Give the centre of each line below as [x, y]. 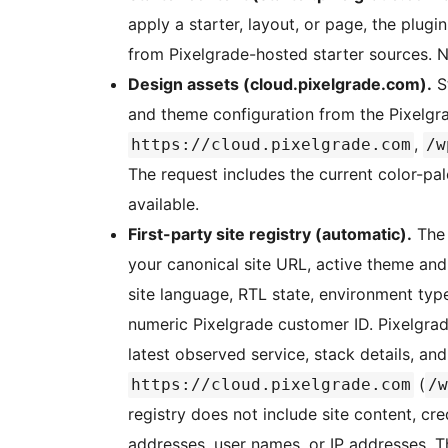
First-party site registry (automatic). [270, 234]
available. [163, 204]
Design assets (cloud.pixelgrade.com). [280, 84]
